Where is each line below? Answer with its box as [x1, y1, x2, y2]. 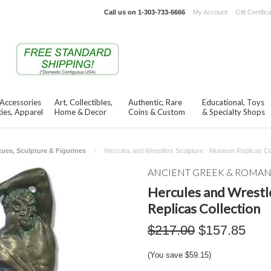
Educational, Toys [202, 97, 264, 107]
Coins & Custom [128, 107, 185, 117]
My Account [193, 8, 227, 16]
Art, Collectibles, [54, 97, 113, 107]
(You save [148, 250, 185, 260]
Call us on [104, 8, 138, 16]
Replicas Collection [148, 200, 260, 217]
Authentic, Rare [128, 97, 182, 107]
